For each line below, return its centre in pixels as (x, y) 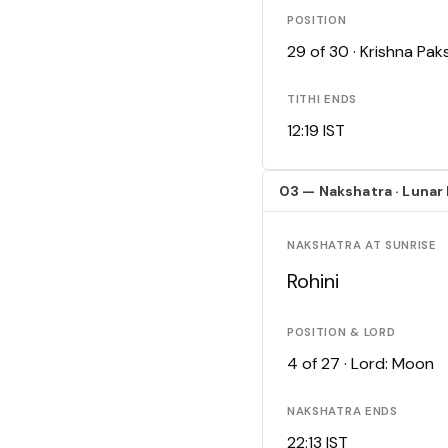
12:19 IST (316, 131)
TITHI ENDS (322, 100)
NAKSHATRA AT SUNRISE (362, 246)
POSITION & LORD (341, 333)
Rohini (313, 281)
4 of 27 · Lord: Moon (360, 364)
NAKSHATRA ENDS (342, 412)
